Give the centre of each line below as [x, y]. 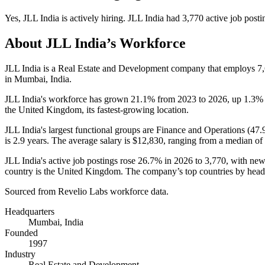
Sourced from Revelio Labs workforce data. [87, 191]
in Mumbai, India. [38, 79]
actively [84, 18]
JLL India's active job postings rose [71, 160]
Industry [20, 254]
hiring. [113, 18]
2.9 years [30, 140]
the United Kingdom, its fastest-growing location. [97, 109]
